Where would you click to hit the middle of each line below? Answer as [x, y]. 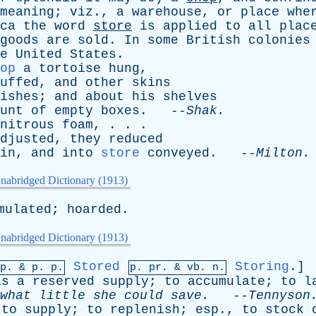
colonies [279, 40]
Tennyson [279, 296]
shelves [190, 97]
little [62, 296]
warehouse [167, 12]
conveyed [178, 153]
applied [190, 26]
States [93, 54]
